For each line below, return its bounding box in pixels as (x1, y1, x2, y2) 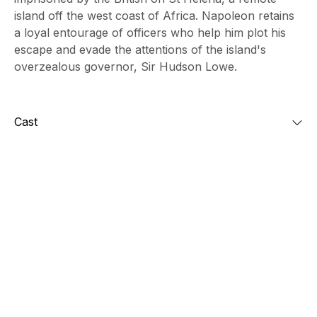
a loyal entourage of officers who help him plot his (14, 25, 286, 40)
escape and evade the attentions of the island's (14, 42, 266, 57)
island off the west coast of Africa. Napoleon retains (14, 8, 294, 23)
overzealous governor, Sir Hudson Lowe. (14, 59, 237, 74)
